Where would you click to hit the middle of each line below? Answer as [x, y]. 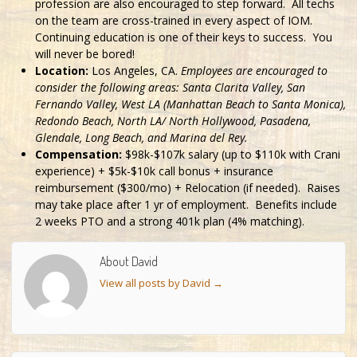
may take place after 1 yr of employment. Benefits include [186, 205]
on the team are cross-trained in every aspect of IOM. [175, 21]
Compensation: [78, 155]
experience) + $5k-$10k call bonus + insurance [154, 171]
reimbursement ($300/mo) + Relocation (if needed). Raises [188, 188]
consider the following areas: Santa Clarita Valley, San [170, 88]
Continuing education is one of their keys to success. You [184, 37]
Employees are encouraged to [254, 71]
